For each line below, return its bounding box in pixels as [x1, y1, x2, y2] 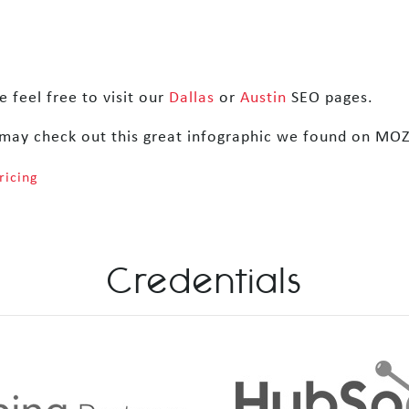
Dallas [169, 89, 215, 108]
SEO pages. [287, 89, 373, 108]
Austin [240, 89, 287, 108]
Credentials [105, 257, 304, 305]
